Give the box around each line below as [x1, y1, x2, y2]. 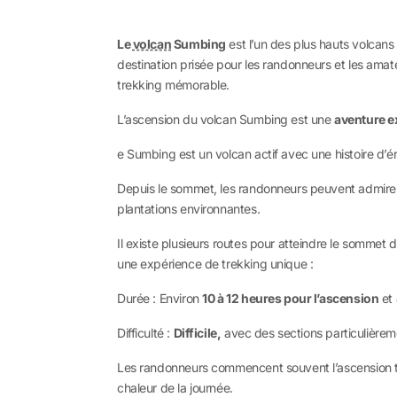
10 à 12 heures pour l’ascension [202, 291, 379, 306]
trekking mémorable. [117, 77, 230, 92]
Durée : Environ [117, 291, 203, 306]
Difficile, [173, 325, 222, 340]
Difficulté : [117, 325, 174, 340]
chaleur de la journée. [117, 380, 233, 395]
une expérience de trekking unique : [117, 256, 314, 271]
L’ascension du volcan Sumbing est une [117, 112, 335, 127]
